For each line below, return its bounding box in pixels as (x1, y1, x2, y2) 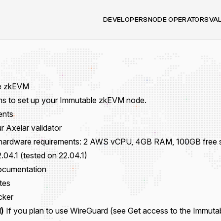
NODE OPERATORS (147, 16, 209, 24)
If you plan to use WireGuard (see (4, 206, 128, 216)
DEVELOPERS (103, 16, 148, 24)
